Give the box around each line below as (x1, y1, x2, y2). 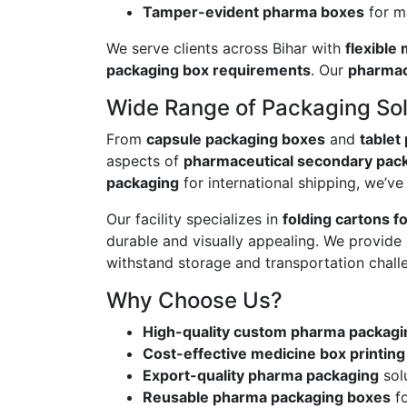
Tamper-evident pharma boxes (143, 3, 364, 22)
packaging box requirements (106, 61, 311, 80)
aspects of (106, 152, 184, 171)
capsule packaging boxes (146, 130, 325, 149)
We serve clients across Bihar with (106, 39, 345, 58)
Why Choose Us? (106, 287, 283, 314)
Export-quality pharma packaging (143, 366, 379, 385)
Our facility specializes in (106, 210, 283, 229)
